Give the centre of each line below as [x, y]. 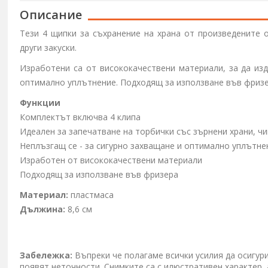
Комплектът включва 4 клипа [80, 117]
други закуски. [48, 48]
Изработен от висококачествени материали [111, 160]
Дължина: [43, 209]
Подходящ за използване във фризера [99, 174]
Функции [40, 103]
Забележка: [46, 255]
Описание [51, 15]
